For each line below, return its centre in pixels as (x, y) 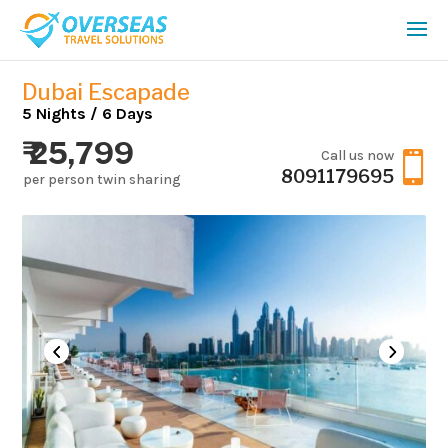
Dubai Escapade (106, 92)
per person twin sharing (101, 179)
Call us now (357, 155)
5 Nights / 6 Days (88, 113)
